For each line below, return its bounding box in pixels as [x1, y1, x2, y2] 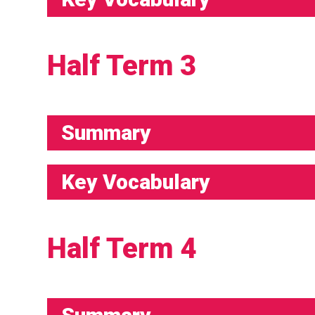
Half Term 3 [47, 49, 197, 83]
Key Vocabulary [61, 169, 211, 195]
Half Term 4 [47, 232, 197, 266]
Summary [61, 120, 152, 146]
